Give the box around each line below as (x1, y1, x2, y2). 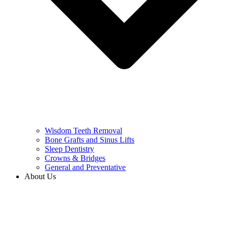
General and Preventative (45, 163, 126, 172)
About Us (24, 172, 56, 181)
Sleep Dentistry (45, 145, 94, 153)
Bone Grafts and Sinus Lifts (45, 135, 134, 144)
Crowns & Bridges (45, 154, 105, 162)
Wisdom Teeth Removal (45, 126, 122, 135)
